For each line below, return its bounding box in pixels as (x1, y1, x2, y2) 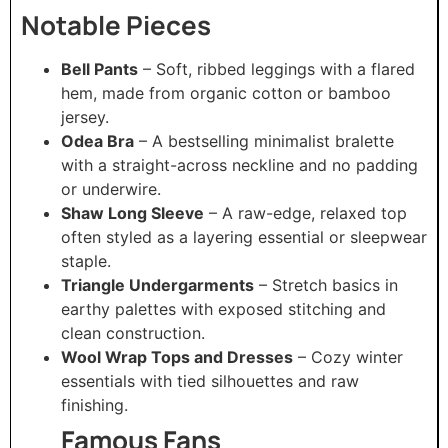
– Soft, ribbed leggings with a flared (138, 58, 415, 79)
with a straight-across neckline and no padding (61, 154, 418, 175)
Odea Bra (61, 130, 134, 151)
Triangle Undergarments (61, 274, 254, 295)
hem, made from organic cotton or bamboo (61, 82, 391, 103)
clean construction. (61, 322, 205, 343)
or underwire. (61, 178, 161, 199)
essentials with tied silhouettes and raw (61, 370, 359, 391)
